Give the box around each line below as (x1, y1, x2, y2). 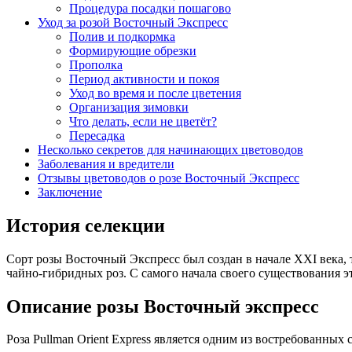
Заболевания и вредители (38, 156, 174, 170)
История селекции (6, 214, 165, 236)
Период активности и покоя (69, 71, 219, 86)
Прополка (69, 57, 123, 71)
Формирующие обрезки (69, 43, 196, 57)
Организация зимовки (69, 100, 189, 114)
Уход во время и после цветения (69, 86, 241, 100)
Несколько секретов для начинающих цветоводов (38, 142, 303, 156)
